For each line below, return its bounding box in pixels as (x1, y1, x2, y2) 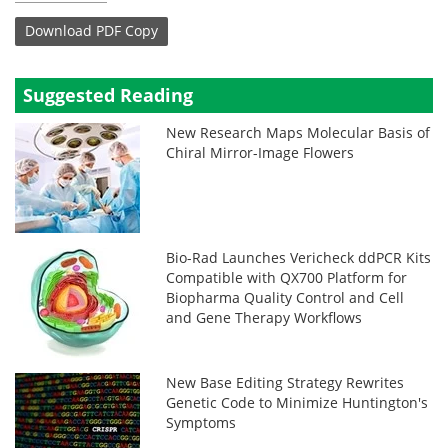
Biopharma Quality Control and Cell (166, 287, 405, 307)
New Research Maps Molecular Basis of (166, 122, 431, 142)
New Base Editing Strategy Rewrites (166, 372, 405, 392)
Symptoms (166, 412, 237, 432)
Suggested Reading (23, 82, 193, 107)
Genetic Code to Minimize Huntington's (166, 392, 429, 412)
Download (25, 21, 92, 41)
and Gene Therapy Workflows (166, 307, 363, 327)
